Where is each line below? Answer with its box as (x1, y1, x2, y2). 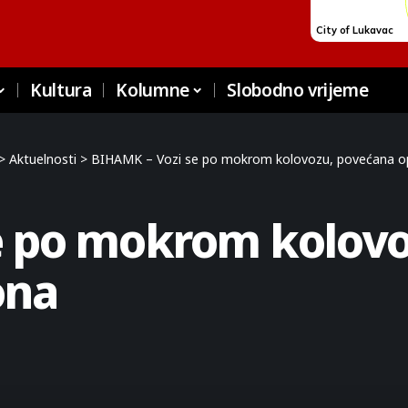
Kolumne (116, 78, 189, 102)
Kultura (30, 78, 92, 102)
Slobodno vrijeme (227, 78, 369, 102)
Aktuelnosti (9, 150, 76, 168)
